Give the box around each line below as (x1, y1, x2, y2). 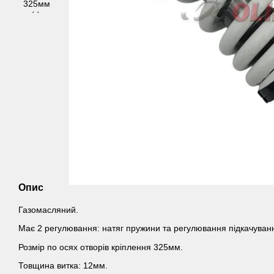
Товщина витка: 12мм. (18, 261, 108, 271)
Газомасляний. (18, 205, 78, 215)
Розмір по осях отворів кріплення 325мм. (18, 242, 183, 252)
